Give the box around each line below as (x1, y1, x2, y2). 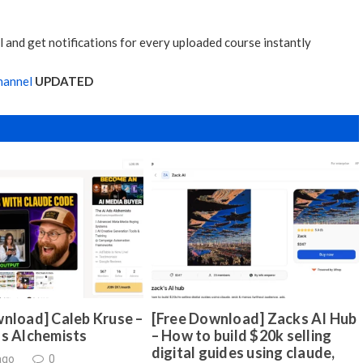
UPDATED (35, 73, 93, 88)
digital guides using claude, (151, 343, 335, 361)
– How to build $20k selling (151, 326, 332, 344)
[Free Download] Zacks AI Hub (151, 309, 357, 327)
